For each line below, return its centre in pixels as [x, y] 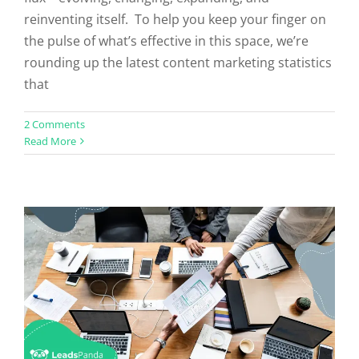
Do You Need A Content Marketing [179, 124]
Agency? [179, 150]
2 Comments [54, 124]
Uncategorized [179, 174]
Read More [50, 141]
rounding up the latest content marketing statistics [178, 62]
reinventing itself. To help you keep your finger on [175, 19]
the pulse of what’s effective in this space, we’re [166, 40]
